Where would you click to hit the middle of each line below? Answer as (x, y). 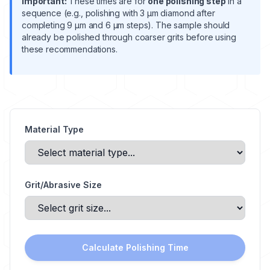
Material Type (54, 129)
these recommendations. (70, 49)
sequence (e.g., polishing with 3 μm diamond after (118, 13)
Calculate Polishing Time (135, 247)
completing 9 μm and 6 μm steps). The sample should (126, 25)
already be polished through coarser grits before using (129, 37)
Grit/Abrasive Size (63, 185)
